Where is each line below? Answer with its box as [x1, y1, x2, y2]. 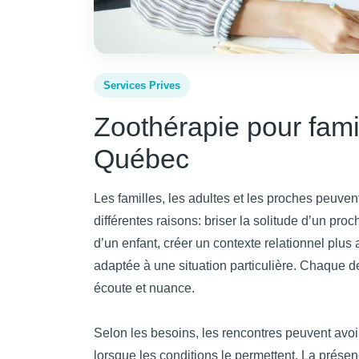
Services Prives [103, 79, 180, 91]
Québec [94, 143, 189, 174]
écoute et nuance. [94, 280, 195, 295]
